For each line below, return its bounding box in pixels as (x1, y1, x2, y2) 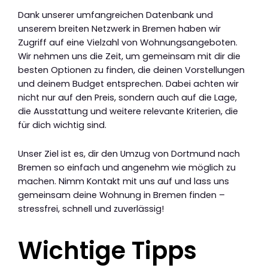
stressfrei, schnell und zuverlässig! (18, 203, 164, 215)
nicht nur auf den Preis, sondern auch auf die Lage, (18, 91, 237, 103)
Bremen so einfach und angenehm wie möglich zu (18, 162, 236, 174)
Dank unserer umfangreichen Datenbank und (18, 8, 213, 21)
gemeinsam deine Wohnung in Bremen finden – (18, 189, 225, 202)
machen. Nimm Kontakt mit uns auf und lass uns (18, 175, 229, 188)
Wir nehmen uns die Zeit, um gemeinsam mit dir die (18, 50, 240, 62)
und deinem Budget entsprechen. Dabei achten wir (18, 77, 239, 90)
